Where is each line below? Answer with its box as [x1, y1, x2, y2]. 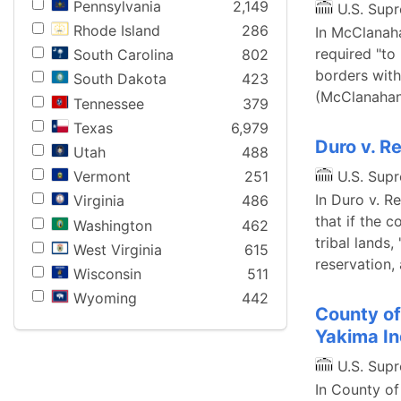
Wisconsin [73, 264, 141, 283]
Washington [73, 216, 152, 235]
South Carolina [73, 46, 174, 64]
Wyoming [73, 289, 137, 308]
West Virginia [73, 240, 162, 259]
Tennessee [73, 94, 144, 113]
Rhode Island [73, 21, 160, 40]
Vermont [73, 167, 131, 186]
